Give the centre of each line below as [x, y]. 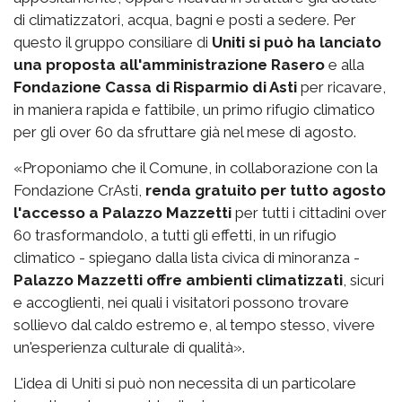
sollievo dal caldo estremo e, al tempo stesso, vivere [194, 324]
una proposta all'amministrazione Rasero [169, 64]
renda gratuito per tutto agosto [266, 190]
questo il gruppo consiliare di [113, 42]
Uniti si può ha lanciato [297, 42]
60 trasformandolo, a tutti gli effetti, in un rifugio [175, 235]
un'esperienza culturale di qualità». [129, 347]
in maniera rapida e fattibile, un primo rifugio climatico [194, 109]
